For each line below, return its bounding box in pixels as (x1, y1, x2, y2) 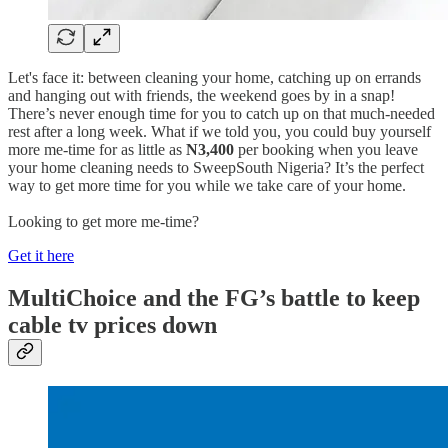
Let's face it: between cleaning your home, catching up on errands (8, 68, 421, 86)
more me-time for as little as (8, 140, 186, 158)
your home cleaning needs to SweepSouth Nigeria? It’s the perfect (8, 158, 424, 176)
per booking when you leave (234, 140, 418, 158)
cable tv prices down (8, 311, 217, 338)
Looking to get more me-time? (8, 212, 199, 230)
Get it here (8, 246, 74, 264)
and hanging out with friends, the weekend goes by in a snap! (8, 86, 395, 104)
